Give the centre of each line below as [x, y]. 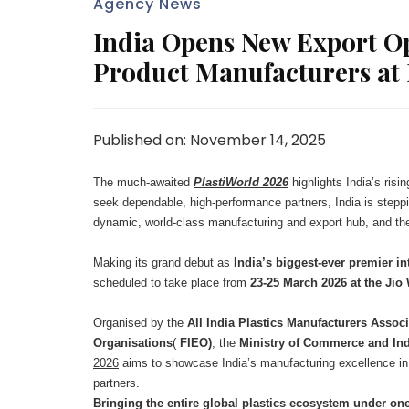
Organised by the [140, 322]
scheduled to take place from [172, 282]
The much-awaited [143, 182]
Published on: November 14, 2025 [210, 140]
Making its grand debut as [163, 262]
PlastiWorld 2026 [241, 182]
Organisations [133, 342]
